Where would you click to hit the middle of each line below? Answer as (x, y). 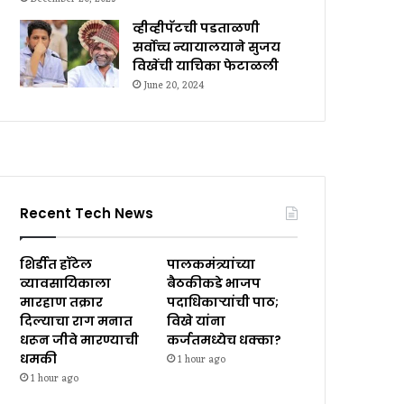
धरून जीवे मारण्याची (80, 340)
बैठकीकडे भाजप (214, 283)
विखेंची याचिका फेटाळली (206, 66)
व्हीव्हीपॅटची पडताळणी (197, 28)
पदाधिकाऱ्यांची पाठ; (223, 302)
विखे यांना (197, 321)
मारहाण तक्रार (62, 302)
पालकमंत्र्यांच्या (211, 264)
